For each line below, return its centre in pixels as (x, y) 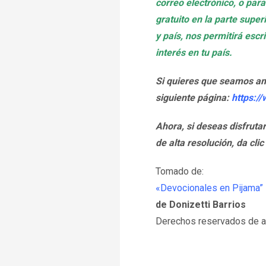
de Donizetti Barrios (201, 205)
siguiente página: (194, 98)
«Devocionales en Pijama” (209, 188)
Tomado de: (180, 171)
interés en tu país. (194, 53)
